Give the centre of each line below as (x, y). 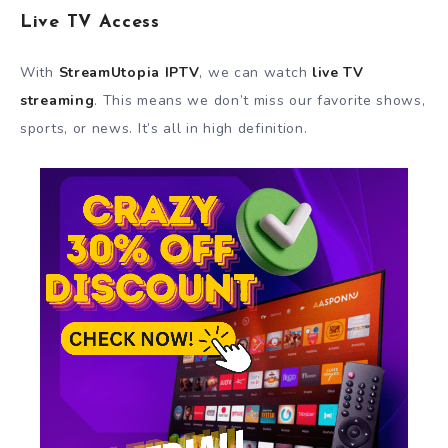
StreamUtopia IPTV (129, 72)
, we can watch (255, 72)
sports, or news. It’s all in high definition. (164, 128)
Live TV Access (90, 23)
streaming (57, 100)
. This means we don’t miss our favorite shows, (260, 100)
